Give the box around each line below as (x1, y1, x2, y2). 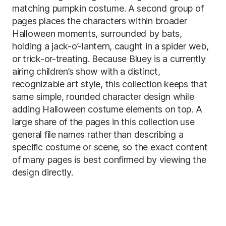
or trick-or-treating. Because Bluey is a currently (12, 53, 206, 64)
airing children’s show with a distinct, (12, 66, 160, 77)
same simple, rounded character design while (12, 91, 194, 102)
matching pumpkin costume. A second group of (12, 3, 204, 14)
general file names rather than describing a (12, 129, 184, 140)
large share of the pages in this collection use (12, 117, 195, 127)
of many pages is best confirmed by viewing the (12, 154, 206, 165)
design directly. (12, 167, 73, 178)
